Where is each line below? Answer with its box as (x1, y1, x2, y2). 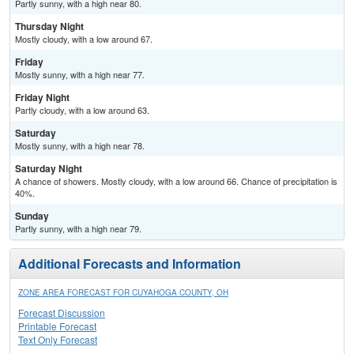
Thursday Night (15, 19, 84, 34)
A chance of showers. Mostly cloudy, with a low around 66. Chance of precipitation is (15, 175, 337, 188)
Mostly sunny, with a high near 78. (15, 139, 145, 153)
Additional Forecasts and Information (18, 254, 241, 273)
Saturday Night (15, 161, 82, 176)
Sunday (15, 209, 49, 224)
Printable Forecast (18, 319, 96, 333)
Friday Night (15, 90, 70, 105)
